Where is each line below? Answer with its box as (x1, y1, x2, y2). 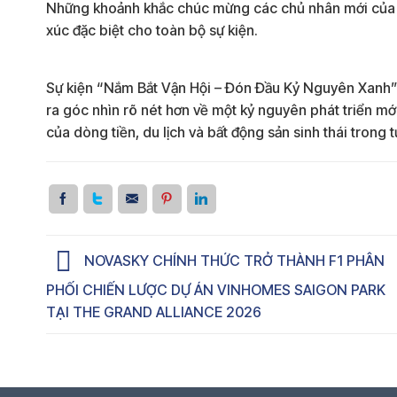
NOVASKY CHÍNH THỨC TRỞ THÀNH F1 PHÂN (81, 252, 385, 270)
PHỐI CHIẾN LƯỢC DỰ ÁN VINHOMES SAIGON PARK (46, 281, 385, 300)
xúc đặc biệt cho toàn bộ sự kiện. (46, 21, 258, 39)
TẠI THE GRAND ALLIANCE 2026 (46, 303, 261, 322)
